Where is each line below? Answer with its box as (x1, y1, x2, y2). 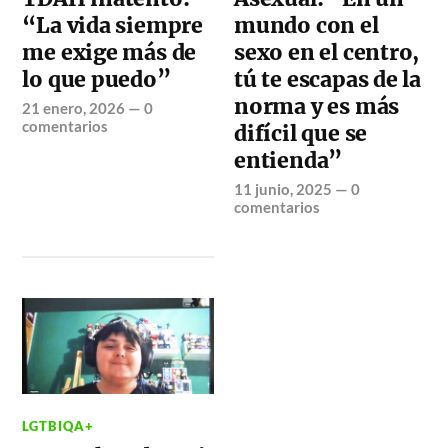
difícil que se (234, 119, 368, 147)
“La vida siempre (22, 11, 204, 39)
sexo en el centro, (234, 38, 420, 66)
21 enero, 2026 (22, 98, 126, 117)
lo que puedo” (22, 65, 171, 93)
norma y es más (234, 92, 400, 120)
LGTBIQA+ (22, 417, 95, 434)
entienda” (234, 146, 343, 174)
